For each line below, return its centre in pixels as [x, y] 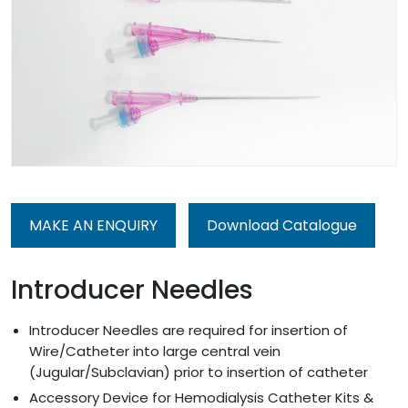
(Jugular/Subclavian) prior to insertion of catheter [199, 372]
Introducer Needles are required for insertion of [189, 330]
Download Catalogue [282, 225]
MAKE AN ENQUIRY [93, 225]
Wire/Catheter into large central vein [155, 351]
